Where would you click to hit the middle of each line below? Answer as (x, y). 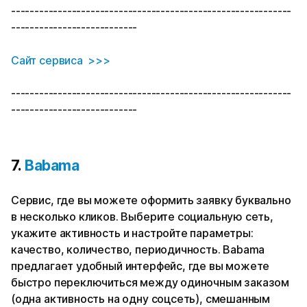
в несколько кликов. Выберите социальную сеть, (142, 217)
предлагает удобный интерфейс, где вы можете (140, 266)
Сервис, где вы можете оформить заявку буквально (151, 200)
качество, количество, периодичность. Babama (138, 250)
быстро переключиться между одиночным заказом (150, 283)
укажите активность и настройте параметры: (132, 233)
